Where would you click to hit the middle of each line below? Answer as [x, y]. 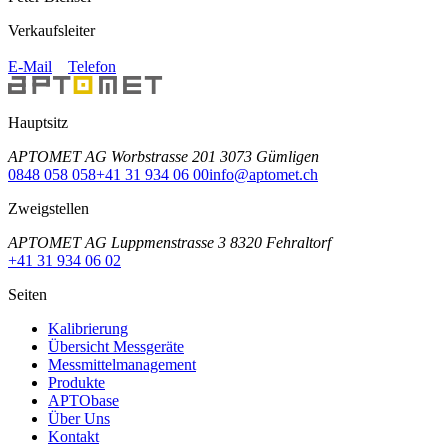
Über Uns [79, 418]
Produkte [76, 382]
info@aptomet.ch [263, 174]
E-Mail [30, 66]
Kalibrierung [88, 328]
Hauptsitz [38, 122]
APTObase [83, 400]
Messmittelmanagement [122, 364]
